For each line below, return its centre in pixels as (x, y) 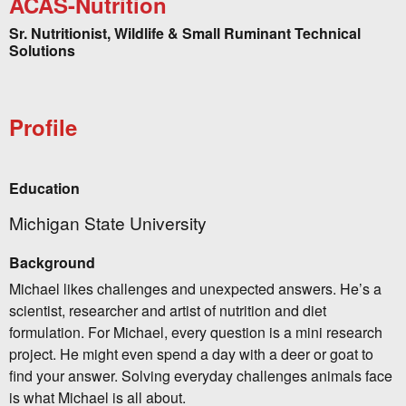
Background (52, 263)
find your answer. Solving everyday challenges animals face (201, 376)
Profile (43, 127)
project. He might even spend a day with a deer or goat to (191, 354)
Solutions (42, 51)
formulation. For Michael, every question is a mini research (196, 333)
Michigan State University (108, 223)
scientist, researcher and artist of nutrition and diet (168, 311)
